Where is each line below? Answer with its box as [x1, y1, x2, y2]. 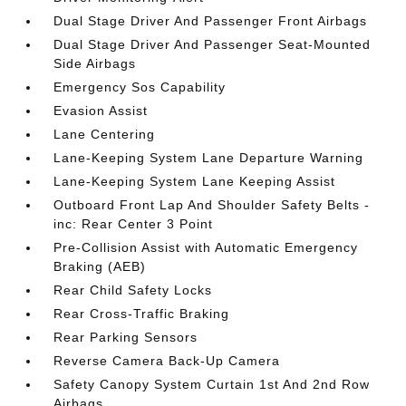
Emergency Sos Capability [53, 79, 227, 94]
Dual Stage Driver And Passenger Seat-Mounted [53, 36, 372, 52]
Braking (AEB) [53, 258, 147, 274]
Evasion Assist [53, 102, 149, 118]
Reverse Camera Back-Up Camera [53, 353, 281, 368]
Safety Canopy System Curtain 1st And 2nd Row [53, 376, 371, 391]
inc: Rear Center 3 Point [53, 216, 214, 231]
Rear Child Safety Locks [53, 282, 213, 297]
